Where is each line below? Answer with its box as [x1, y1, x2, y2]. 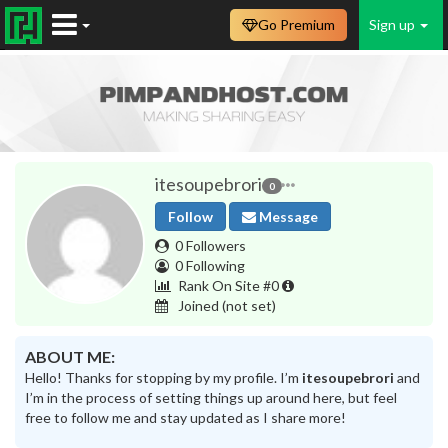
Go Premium [258, 16, 335, 33]
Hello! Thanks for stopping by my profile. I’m [25, 368, 302, 386]
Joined [175, 296, 222, 314]
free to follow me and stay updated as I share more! [25, 408, 346, 426]
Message [256, 207, 318, 225]
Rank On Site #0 [175, 276, 282, 294]
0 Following [175, 256, 245, 274]
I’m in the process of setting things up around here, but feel [25, 388, 397, 406]
